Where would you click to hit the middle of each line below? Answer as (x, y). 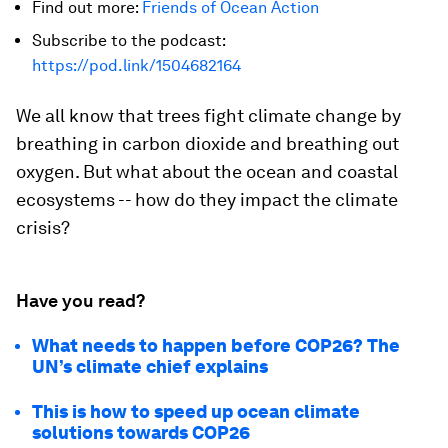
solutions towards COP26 (141, 432)
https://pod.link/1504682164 (136, 65)
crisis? (43, 227)
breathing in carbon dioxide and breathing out (207, 143)
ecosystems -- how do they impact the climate (207, 199)
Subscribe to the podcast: (128, 40)
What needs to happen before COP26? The (216, 345)
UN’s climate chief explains (150, 366)
